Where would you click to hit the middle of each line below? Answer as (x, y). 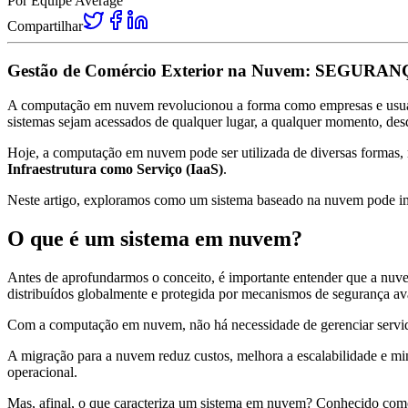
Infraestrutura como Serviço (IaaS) (115, 169)
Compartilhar (45, 25)
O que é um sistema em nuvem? (155, 239)
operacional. (42, 372)
